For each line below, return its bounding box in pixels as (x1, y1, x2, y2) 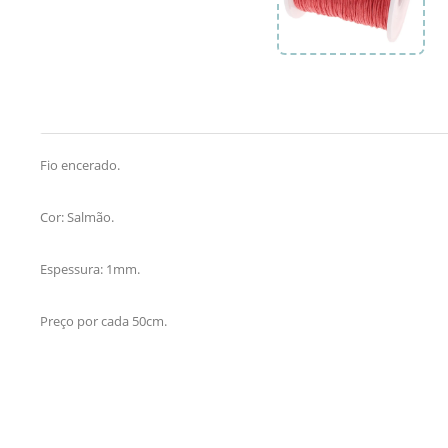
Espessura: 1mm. (40, 259, 140, 278)
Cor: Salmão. (40, 207, 114, 226)
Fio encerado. (40, 155, 120, 174)
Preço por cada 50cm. (40, 311, 167, 330)
